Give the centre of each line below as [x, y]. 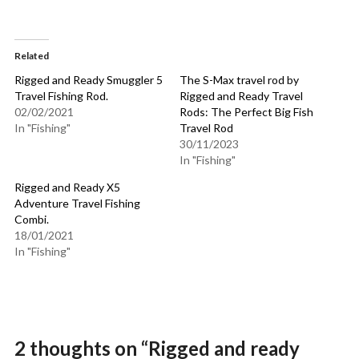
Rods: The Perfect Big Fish [246, 112]
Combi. [31, 220]
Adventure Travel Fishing [77, 204]
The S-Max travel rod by [239, 80]
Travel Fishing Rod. [61, 96]
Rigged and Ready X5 [67, 188]
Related [31, 56]
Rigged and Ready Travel [241, 96]
